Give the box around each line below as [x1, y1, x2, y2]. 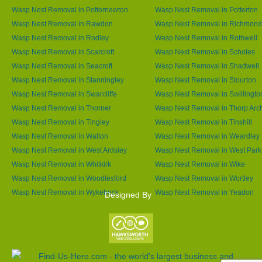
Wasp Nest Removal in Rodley [12, 34, 109, 42]
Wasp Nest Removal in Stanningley [12, 76, 124, 84]
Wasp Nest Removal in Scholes [155, 48, 255, 56]
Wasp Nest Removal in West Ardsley [12, 146, 127, 154]
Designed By [105, 190, 151, 199]
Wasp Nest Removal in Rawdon [12, 20, 113, 27]
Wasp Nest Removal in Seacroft [12, 62, 112, 70]
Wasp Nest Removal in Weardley [155, 132, 260, 140]
